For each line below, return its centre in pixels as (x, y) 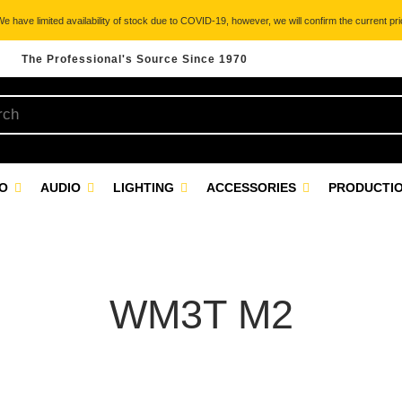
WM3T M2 (201, 315)
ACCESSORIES (253, 188)
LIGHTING (145, 188)
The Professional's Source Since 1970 (135, 59)
